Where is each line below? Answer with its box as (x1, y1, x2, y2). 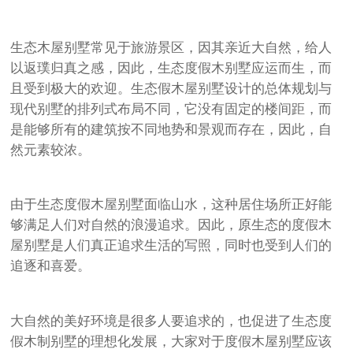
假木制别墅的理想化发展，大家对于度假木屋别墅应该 (10, 334, 333, 350)
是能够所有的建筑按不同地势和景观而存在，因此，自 (10, 121, 333, 137)
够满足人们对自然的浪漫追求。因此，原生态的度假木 (10, 217, 333, 233)
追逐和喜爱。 (10, 258, 91, 274)
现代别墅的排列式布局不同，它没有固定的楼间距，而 (10, 101, 333, 117)
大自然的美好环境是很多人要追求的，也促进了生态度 (10, 314, 333, 329)
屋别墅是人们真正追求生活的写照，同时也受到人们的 (10, 238, 333, 254)
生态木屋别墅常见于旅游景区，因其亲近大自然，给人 (10, 39, 333, 55)
